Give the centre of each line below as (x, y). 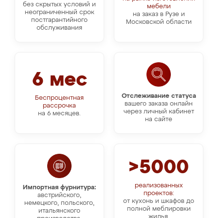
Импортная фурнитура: (59, 188)
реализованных (159, 186)
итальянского (59, 211)
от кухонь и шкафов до (159, 201)
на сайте (159, 119)
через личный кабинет (159, 112)
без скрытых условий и (59, 5)
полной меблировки (159, 209)
